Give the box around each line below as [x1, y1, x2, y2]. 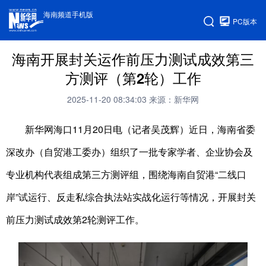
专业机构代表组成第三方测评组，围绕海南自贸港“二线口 [6, 167, 246, 181]
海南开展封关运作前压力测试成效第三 [12, 49, 254, 69]
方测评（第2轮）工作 [65, 68, 201, 88]
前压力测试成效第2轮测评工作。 [6, 213, 144, 226]
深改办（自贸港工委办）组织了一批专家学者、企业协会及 [6, 145, 253, 159]
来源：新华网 [149, 93, 199, 105]
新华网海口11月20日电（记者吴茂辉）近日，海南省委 [6, 122, 255, 136]
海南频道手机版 [43, 9, 94, 19]
